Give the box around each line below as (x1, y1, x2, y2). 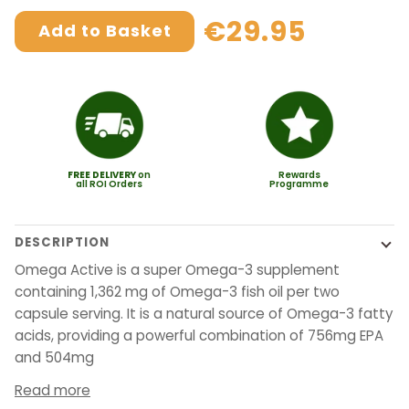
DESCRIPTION (15, 234, 110, 252)
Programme (269, 176, 330, 191)
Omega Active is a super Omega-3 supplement (15, 260, 340, 280)
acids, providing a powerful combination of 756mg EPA (15, 326, 383, 346)
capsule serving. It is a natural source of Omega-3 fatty (15, 304, 393, 324)
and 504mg (15, 348, 94, 368)
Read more (15, 380, 90, 400)
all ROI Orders (76, 176, 143, 191)
